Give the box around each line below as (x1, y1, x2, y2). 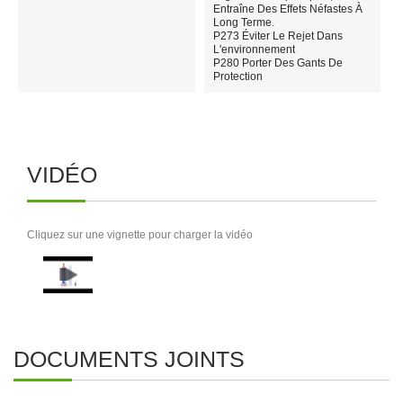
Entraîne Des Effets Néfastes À (212, 3, 363, 16)
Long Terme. (212, 16, 274, 30)
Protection (212, 70, 263, 84)
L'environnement (212, 43, 295, 57)
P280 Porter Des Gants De (212, 57, 343, 70)
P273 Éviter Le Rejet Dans (212, 30, 343, 43)
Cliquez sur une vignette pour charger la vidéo (27, 228, 253, 242)
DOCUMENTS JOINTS (13, 346, 245, 372)
